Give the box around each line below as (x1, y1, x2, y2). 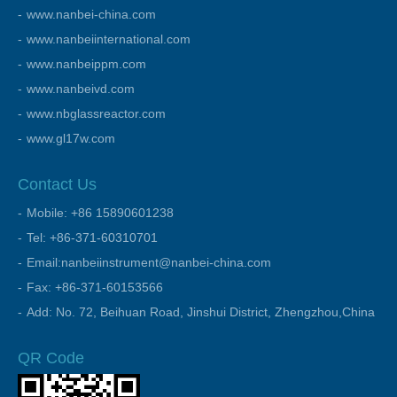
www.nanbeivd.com (27, 82, 135, 96)
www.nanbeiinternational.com (27, 32, 191, 46)
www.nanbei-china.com (27, 7, 156, 21)
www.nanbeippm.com (27, 57, 146, 71)
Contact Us (18, 175, 97, 193)
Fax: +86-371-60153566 (27, 280, 163, 294)
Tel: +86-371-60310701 (27, 230, 158, 245)
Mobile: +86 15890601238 (27, 206, 174, 220)
